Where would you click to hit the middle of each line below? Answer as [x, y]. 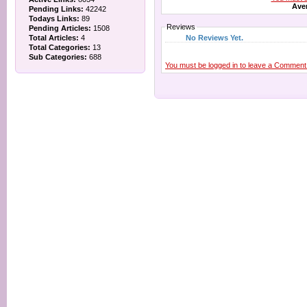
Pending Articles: [60, 28]
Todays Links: [54, 19]
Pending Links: [56, 9]
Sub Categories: [58, 57]
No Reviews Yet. [214, 37]
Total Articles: [54, 38]
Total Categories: [60, 47]
